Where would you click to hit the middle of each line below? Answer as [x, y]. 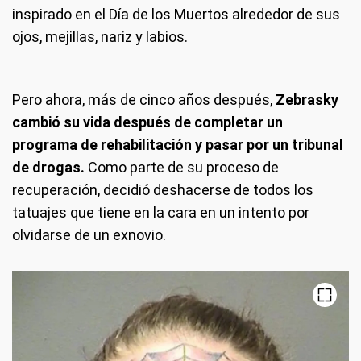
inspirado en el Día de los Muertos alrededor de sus [176, 15]
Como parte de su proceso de [183, 168]
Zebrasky [307, 100]
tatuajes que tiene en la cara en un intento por [161, 213]
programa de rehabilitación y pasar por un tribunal [178, 145]
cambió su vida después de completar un [147, 122]
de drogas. [50, 168]
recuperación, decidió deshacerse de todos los [163, 190]
